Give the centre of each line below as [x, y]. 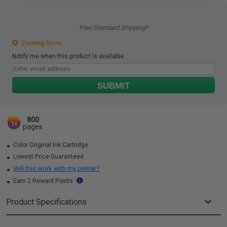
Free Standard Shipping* [113, 28]
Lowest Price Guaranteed [48, 157]
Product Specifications [46, 202]
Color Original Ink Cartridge [50, 145]
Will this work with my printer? [56, 168]
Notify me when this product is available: [69, 56]
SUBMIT [113, 86]
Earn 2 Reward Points [43, 181]
